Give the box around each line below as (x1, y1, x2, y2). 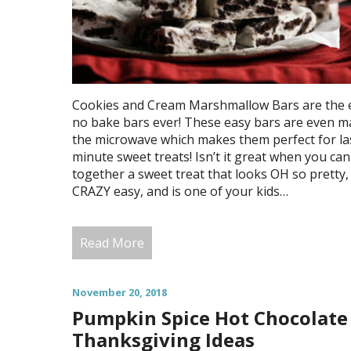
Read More (80, 233, 144, 251)
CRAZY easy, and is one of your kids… (72, 182, 288, 200)
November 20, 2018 (72, 284, 167, 299)
